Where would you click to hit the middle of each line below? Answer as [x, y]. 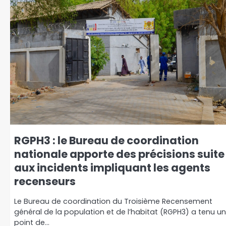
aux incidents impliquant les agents [112, 168]
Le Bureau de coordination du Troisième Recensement [113, 202]
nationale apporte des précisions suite [119, 154]
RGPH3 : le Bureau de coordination [106, 141]
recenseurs [45, 182]
